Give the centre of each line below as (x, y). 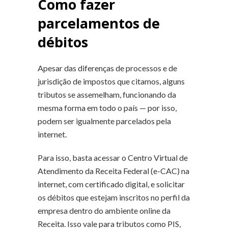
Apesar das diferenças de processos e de (107, 68)
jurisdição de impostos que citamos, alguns (111, 81)
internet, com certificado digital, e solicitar (111, 184)
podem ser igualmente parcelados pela (104, 121)
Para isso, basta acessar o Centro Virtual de (113, 157)
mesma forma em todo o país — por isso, (107, 107)
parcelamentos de (99, 23)
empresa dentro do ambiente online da (104, 210)
